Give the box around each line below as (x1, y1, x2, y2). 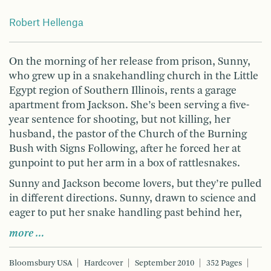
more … (9, 227, 45, 239)
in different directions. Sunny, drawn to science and (9, 192, 256, 204)
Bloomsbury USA (9, 258, 72, 267)
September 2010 (135, 258, 194, 267)
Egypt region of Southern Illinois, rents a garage (9, 85, 237, 96)
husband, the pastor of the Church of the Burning (9, 128, 247, 140)
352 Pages (206, 258, 242, 267)
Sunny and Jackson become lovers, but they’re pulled (9, 178, 262, 189)
